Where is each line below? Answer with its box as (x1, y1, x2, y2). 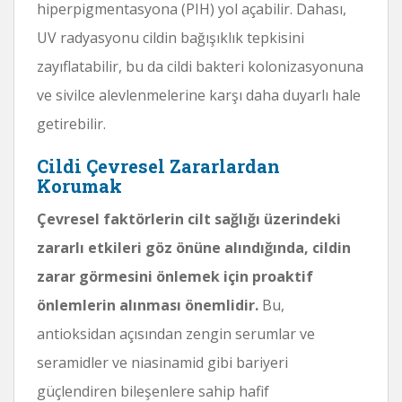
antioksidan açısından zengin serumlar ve (37, 323, 315, 344)
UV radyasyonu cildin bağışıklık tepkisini (37, 27, 304, 48)
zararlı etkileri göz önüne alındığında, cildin (37, 237, 351, 258)
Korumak (37, 173, 122, 197)
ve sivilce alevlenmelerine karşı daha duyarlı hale (37, 84, 361, 105)
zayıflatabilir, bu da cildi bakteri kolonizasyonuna (37, 56, 363, 76)
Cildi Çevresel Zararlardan (37, 153, 280, 178)
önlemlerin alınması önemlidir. (37, 294, 258, 315)
